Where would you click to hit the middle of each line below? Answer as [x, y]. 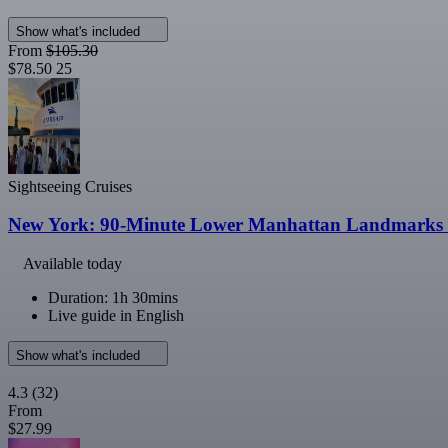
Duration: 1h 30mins [113, 297]
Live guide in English [116, 315]
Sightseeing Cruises [70, 186]
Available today [72, 263]
